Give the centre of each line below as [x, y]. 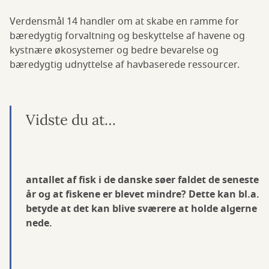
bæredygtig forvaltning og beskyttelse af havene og [127, 36]
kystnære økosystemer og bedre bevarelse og [114, 50]
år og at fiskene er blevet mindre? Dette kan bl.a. [143, 195]
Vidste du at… [71, 120]
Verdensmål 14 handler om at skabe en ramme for [124, 22]
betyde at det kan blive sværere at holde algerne [141, 209]
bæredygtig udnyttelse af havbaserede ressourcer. [125, 65]
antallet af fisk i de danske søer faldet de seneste [142, 180]
